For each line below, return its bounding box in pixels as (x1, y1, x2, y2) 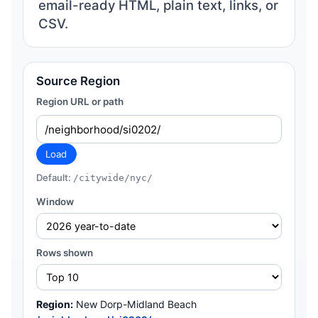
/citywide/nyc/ (72, 172, 153, 184)
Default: (35, 172, 73, 184)
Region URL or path (35, 96, 124, 108)
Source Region (35, 73, 120, 88)
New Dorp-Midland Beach (75, 298, 197, 311)
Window (35, 196, 74, 208)
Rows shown (35, 247, 93, 259)
